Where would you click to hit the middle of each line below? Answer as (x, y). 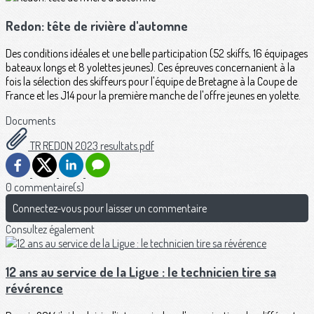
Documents (30, 121)
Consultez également (50, 230)
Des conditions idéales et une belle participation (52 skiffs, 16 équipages (157, 54)
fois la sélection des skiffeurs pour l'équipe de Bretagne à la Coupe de (151, 82)
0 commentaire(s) (45, 187)
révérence (34, 288)
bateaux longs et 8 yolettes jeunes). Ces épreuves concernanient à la (150, 68)
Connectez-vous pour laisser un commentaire (110, 209)
